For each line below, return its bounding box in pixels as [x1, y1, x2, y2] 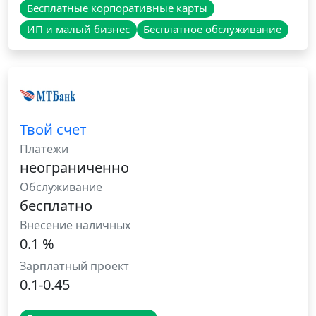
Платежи [20, 141, 68, 157]
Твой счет [20, 120, 87, 140]
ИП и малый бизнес [26, 22, 130, 37]
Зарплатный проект [20, 258, 129, 274]
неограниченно [20, 158, 129, 178]
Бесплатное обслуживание [143, 22, 282, 37]
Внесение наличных [20, 217, 130, 233]
